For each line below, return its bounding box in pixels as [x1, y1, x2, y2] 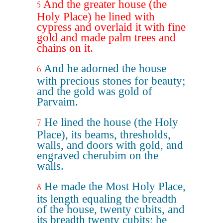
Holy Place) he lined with [37, 10, 155, 23]
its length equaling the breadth [37, 193, 177, 205]
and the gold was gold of [37, 85, 152, 98]
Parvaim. [37, 96, 78, 108]
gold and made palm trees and [37, 31, 176, 44]
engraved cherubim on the [37, 149, 158, 162]
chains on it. [37, 42, 93, 54]
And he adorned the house [44, 62, 166, 75]
